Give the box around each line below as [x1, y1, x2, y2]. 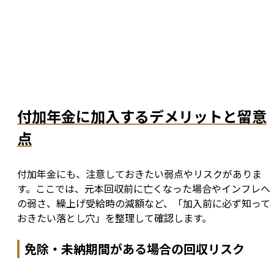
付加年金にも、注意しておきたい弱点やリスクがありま [17, 166, 262, 182]
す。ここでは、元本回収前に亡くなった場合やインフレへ [17, 181, 270, 196]
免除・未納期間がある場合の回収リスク [24, 240, 245, 258]
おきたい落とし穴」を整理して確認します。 [17, 210, 212, 226]
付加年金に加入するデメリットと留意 [17, 105, 267, 127]
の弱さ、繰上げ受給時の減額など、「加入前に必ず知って [17, 196, 270, 211]
